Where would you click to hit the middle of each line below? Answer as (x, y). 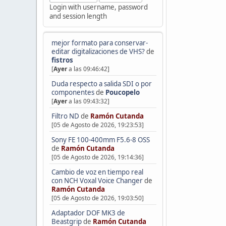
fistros (62, 60)
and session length (78, 16)
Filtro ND (66, 116)
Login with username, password (98, 7)
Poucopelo (122, 93)
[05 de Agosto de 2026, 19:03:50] (97, 198)
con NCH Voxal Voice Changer (97, 181)
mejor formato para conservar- (99, 43)
